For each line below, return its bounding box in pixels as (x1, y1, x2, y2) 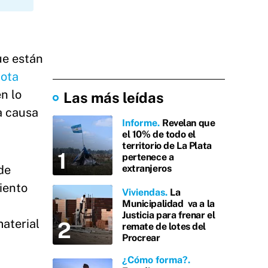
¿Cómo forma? (122, 254, 188, 266)
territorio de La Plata (122, 139, 212, 151)
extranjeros (122, 162, 172, 174)
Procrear (122, 232, 160, 243)
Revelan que (162, 117, 215, 129)
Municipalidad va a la (122, 197, 215, 209)
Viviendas (122, 186, 165, 198)
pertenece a (122, 151, 174, 163)
